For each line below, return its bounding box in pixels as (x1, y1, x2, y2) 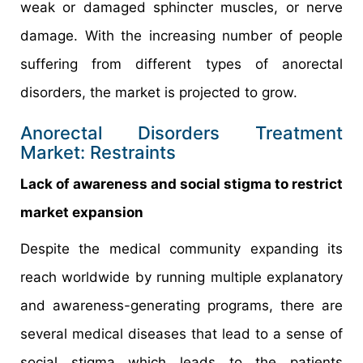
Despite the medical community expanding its (20, 240, 343, 257)
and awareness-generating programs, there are (20, 297, 343, 314)
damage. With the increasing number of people (20, 27, 343, 44)
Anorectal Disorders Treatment (20, 122, 343, 143)
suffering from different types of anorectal (20, 55, 343, 72)
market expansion (20, 203, 143, 220)
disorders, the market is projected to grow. (20, 83, 297, 100)
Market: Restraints (20, 141, 176, 163)
